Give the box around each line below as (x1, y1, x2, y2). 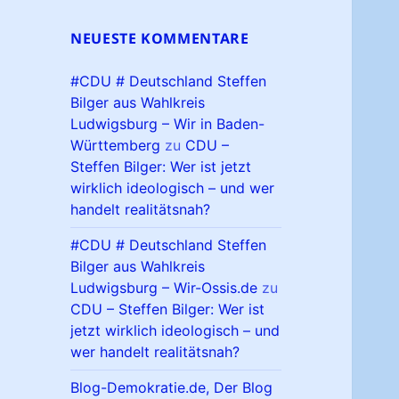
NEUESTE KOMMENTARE (70, 28, 249, 49)
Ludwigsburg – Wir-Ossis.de (70, 279, 258, 297)
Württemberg (70, 136, 161, 155)
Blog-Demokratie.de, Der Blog (70, 379, 273, 397)
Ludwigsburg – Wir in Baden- (70, 115, 265, 134)
